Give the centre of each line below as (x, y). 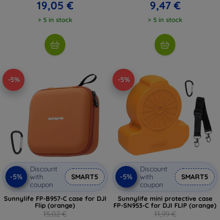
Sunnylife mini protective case (165, 198)
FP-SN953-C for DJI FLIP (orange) (165, 205)
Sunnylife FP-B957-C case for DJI (55, 198)
